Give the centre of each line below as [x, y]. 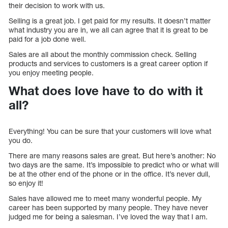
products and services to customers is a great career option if [108, 64]
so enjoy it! [26, 183]
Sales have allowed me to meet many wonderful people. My [105, 198]
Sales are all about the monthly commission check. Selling [103, 54]
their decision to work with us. [57, 6]
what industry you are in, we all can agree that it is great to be [108, 30]
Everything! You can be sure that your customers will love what [110, 131]
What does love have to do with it [106, 91]
